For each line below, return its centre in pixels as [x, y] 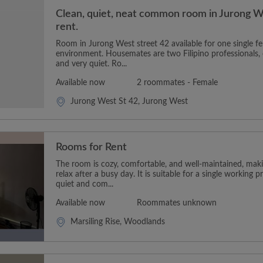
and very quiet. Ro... [91, 64]
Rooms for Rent [91, 147]
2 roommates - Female [177, 83]
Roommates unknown [177, 203]
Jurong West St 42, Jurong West [129, 102]
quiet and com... [85, 184]
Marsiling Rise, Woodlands [118, 222]
